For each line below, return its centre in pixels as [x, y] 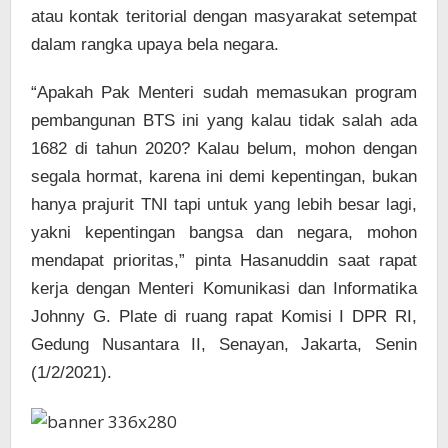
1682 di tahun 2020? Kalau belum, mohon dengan [224, 149]
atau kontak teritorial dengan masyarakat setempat [224, 17]
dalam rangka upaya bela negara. [155, 45]
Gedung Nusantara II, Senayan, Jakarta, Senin [224, 345]
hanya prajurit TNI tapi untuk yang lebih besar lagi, [224, 205]
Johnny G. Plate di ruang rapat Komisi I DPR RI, [224, 317]
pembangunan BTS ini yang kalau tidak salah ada [224, 121]
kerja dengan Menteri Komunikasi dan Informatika [224, 289]
